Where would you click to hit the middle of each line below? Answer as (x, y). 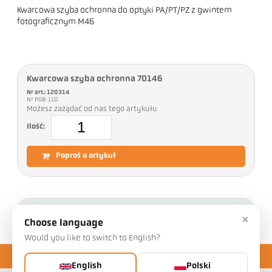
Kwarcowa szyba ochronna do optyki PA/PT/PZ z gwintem (125, 10)
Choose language (64, 223)
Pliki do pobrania (92, 213)
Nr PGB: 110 (43, 100)
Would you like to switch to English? (92, 238)
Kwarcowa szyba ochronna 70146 (95, 79)
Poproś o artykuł (86, 156)
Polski (198, 266)
